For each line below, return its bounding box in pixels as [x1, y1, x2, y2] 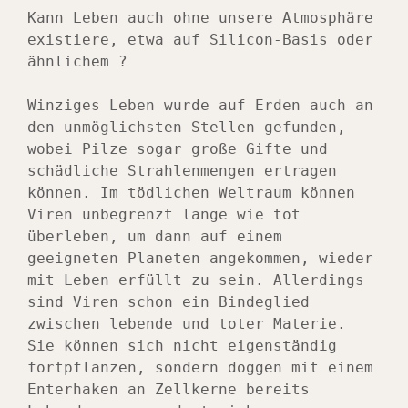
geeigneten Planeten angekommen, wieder [27, 250, 373, 268]
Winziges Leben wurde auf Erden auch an [27, 97, 373, 115]
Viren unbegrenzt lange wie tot [27, 206, 301, 224]
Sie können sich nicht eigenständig [27, 337, 337, 355]
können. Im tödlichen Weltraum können [27, 184, 355, 202]
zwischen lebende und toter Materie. [27, 315, 346, 333]
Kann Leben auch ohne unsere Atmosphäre [27, 9, 373, 27]
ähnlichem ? [27, 53, 127, 71]
